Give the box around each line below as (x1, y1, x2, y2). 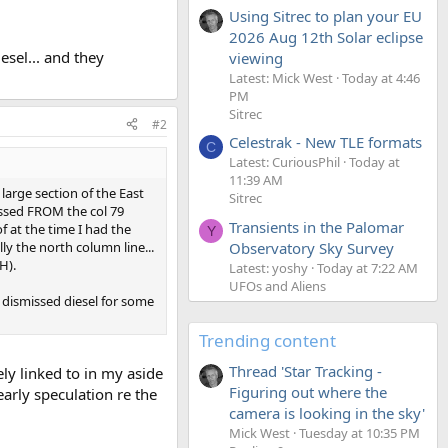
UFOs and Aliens (229, 276, 326, 295)
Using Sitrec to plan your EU (229, 5, 422, 26)
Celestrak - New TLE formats (229, 132, 422, 153)
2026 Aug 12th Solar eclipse (229, 26, 423, 47)
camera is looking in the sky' (229, 402, 425, 423)
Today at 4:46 (342, 68, 420, 87)
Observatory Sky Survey (229, 237, 394, 258)
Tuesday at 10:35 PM (299, 423, 420, 442)
